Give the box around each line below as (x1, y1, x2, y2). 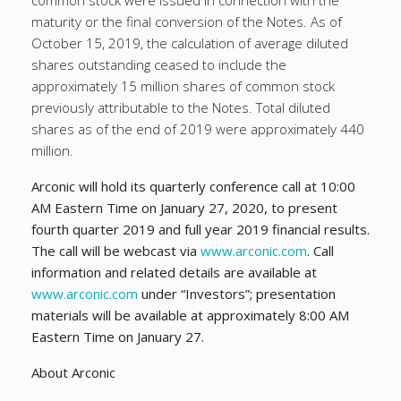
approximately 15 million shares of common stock (31, 77, 335, 95)
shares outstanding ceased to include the (31, 55, 286, 73)
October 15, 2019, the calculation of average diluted (31, 34, 348, 52)
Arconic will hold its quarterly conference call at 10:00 (31, 177, 355, 195)
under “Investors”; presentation (138, 285, 336, 303)
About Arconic (31, 363, 115, 381)
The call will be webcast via (31, 242, 200, 260)
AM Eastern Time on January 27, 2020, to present (31, 199, 337, 217)
